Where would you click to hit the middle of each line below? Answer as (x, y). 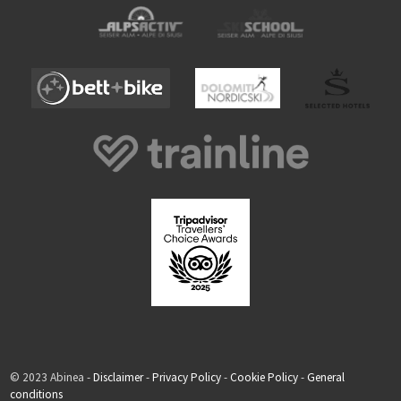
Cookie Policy (264, 377)
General (325, 377)
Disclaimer (118, 377)
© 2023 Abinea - (51, 377)
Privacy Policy (186, 377)
